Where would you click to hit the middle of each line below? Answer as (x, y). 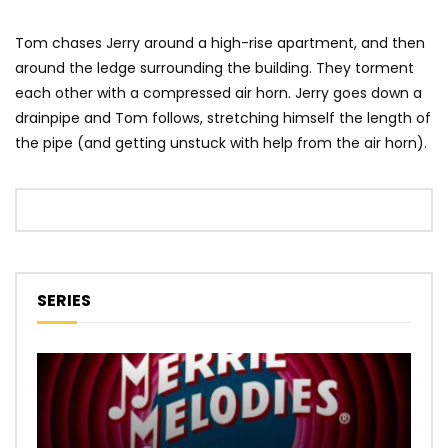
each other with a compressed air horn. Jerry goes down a (218, 93)
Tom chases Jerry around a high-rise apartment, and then (220, 43)
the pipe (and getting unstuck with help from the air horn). (221, 143)
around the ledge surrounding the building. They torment (214, 68)
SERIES (64, 301)
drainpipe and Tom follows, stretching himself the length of (223, 118)
